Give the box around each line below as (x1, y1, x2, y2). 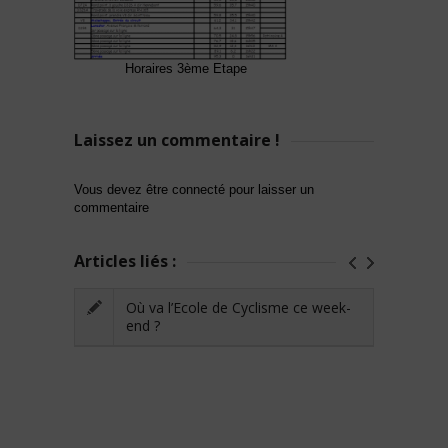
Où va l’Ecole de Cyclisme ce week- (126, 297, 351, 317)
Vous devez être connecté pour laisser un (74, 181, 314, 197)
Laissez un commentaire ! (74, 128, 280, 151)
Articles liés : (74, 249, 176, 272)
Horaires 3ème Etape (124, 60, 247, 76)
